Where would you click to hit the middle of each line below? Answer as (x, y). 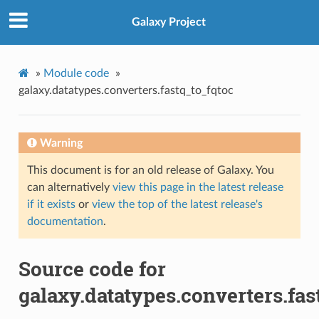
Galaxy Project (169, 22)
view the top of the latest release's (177, 204)
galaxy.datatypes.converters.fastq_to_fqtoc (126, 90)
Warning (61, 143)
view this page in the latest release (198, 187)
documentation (65, 221)
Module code (76, 73)
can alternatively (69, 187)
